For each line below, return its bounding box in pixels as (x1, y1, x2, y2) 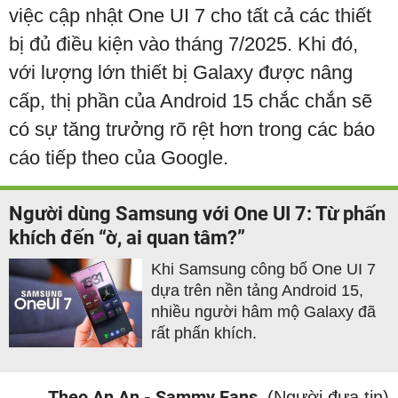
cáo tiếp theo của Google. (9, 147, 228, 170)
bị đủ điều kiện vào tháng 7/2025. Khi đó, (9, 33, 358, 56)
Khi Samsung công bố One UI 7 (151, 260, 376, 279)
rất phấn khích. (151, 324, 257, 343)
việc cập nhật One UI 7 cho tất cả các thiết (9, 4, 371, 28)
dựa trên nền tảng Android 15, (151, 282, 363, 300)
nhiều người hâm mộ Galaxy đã (151, 303, 376, 322)
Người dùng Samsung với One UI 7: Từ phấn (9, 203, 386, 226)
